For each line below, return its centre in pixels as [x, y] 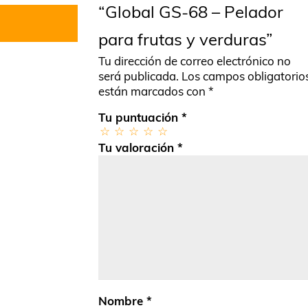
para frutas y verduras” [186, 40]
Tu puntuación [140, 118]
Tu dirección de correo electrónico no [195, 61]
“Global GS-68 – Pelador [191, 12]
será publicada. [139, 76]
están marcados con [153, 91]
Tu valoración [138, 148]
